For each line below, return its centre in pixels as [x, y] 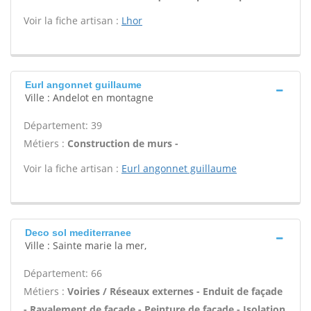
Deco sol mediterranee [78, 233]
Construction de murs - [123, 143]
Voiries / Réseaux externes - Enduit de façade [175, 291]
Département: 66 [63, 273]
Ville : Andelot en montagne [89, 98]
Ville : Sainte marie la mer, [86, 245]
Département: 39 [63, 125]
